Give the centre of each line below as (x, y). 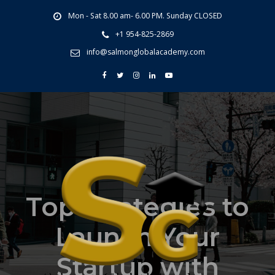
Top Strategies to (137, 207)
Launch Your (137, 237)
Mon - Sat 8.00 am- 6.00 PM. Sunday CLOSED (145, 16)
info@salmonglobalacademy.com (145, 52)
